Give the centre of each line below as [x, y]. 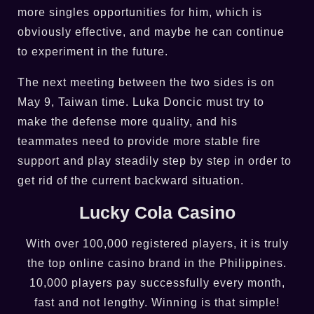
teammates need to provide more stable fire [139, 141]
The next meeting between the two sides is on [146, 82]
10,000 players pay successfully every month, [157, 282]
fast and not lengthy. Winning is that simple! [157, 302]
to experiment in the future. [93, 51]
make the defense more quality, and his [128, 121]
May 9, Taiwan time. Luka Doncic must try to [141, 102]
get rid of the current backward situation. [131, 180]
